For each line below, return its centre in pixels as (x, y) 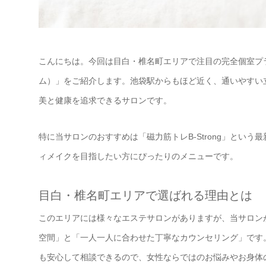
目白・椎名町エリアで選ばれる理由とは (145, 196)
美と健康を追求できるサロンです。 (105, 101)
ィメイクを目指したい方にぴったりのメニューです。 (138, 156)
